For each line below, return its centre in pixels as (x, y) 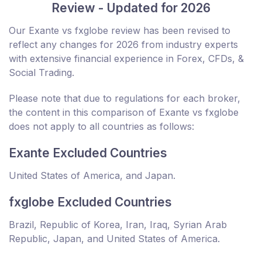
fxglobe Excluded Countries (90, 202)
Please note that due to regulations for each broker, (125, 99)
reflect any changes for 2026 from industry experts (123, 45)
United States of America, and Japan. (92, 176)
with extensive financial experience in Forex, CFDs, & (126, 59)
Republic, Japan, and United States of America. (114, 239)
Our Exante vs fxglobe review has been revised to (120, 31)
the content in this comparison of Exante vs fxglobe (124, 113)
